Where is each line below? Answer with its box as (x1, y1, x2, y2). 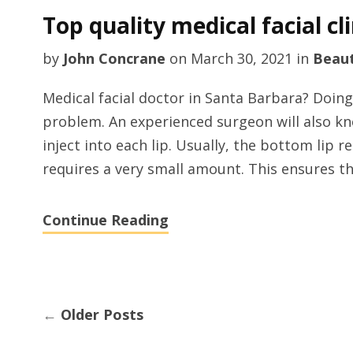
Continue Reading (42, 210, 169, 229)
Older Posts (56, 305, 143, 324)
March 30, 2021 (190, 49, 292, 68)
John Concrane (62, 49, 165, 68)
